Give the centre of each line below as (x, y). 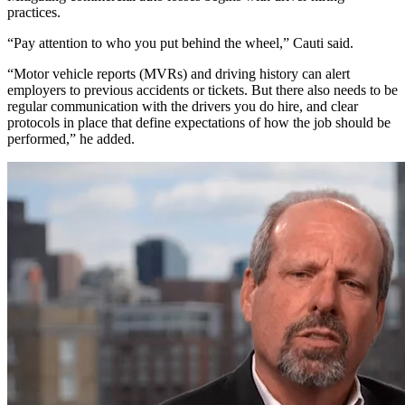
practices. (34, 12)
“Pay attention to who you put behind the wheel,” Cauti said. (180, 42)
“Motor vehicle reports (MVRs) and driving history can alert (179, 73)
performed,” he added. (71, 138)
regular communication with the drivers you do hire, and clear (183, 106)
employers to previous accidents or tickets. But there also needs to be (202, 89)
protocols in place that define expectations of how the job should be (199, 122)
